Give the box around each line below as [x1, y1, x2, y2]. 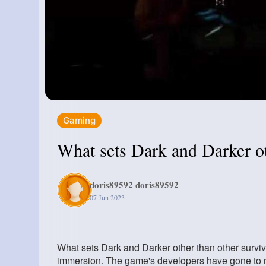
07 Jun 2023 [90, 192, 125, 202]
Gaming [63, 115, 96, 126]
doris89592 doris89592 [90, 178, 179, 192]
